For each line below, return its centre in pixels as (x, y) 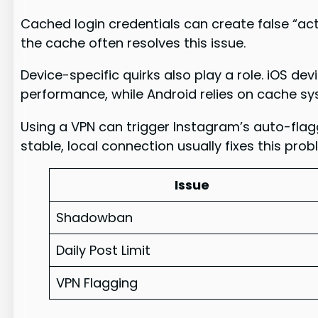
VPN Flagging (97, 283)
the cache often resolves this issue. (133, 43)
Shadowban (95, 217)
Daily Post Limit (104, 250)
